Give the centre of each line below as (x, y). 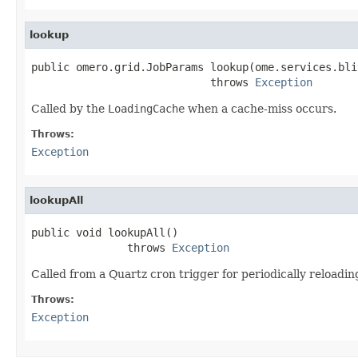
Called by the (70, 108)
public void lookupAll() (105, 232)
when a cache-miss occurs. (261, 108)
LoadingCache (146, 108)
